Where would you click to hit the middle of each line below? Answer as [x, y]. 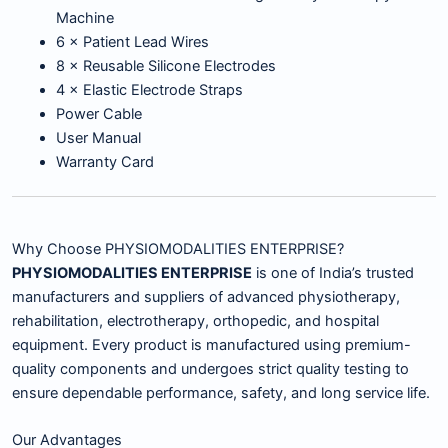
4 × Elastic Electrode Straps [149, 90]
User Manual [98, 138]
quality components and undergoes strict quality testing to [210, 368]
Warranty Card [104, 162]
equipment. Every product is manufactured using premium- [211, 344]
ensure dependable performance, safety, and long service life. [221, 392]
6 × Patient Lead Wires [132, 42]
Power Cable [98, 114]
